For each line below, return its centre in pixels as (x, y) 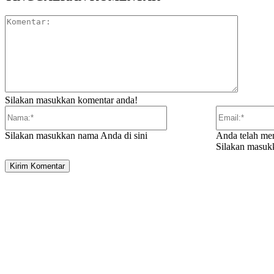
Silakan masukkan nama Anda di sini (76, 135)
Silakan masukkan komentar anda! (71, 100)
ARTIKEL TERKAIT (81, 227)
